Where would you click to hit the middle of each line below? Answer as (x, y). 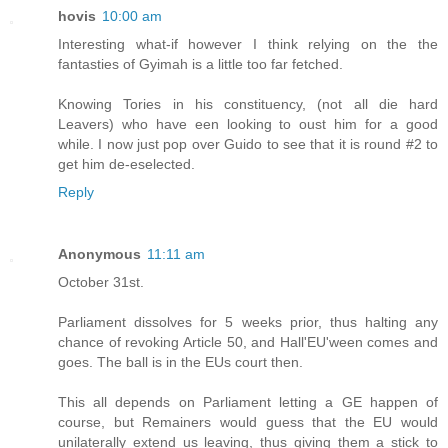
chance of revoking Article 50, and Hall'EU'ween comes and (248, 341)
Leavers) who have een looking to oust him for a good (248, 123)
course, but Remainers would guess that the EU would (248, 421)
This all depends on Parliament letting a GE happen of (248, 401)
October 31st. (101, 281)
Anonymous (99, 253)
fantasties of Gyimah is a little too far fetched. (200, 63)
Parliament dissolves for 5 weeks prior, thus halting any (248, 321)
